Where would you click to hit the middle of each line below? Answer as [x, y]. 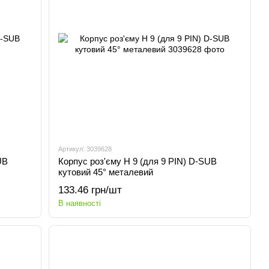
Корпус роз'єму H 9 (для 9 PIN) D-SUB [138, 161]
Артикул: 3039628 [85, 149]
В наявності [80, 203]
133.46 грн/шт [90, 190]
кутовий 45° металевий [106, 172]
